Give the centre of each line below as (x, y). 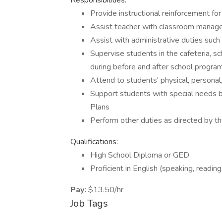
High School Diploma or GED (140, 155)
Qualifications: (94, 142)
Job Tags (89, 203)
